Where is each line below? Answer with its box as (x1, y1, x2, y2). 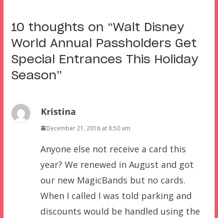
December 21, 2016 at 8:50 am (46, 124, 130, 132)
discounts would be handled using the (40, 205, 200, 217)
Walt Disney (112, 21, 184, 34)
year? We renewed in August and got (40, 158, 194, 170)
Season (11, 70, 56, 82)
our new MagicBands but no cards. (40, 174, 185, 186)
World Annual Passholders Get (11, 37, 197, 50)
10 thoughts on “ (11, 21, 113, 34)
